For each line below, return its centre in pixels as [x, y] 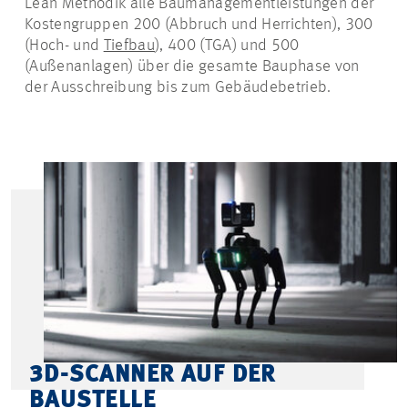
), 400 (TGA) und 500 [227, 46]
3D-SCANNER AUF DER [153, 375]
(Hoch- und [64, 46]
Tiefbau [129, 46]
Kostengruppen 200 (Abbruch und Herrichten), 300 [199, 25]
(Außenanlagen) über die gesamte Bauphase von [192, 66]
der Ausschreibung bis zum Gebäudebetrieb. [178, 87]
